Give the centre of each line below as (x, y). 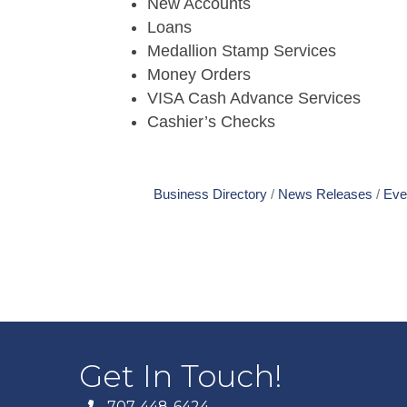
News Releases (325, 194)
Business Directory (210, 194)
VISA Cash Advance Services (254, 98)
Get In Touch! (181, 377)
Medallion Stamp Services (242, 51)
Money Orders (199, 74)
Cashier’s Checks (211, 122)
